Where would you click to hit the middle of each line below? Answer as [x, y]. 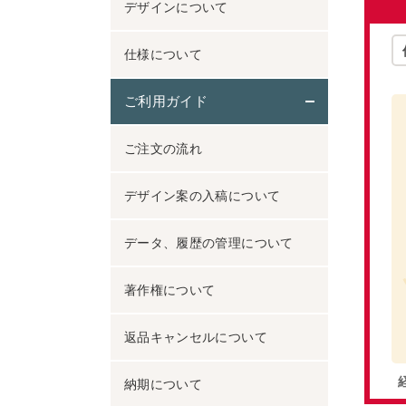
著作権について [170, 290]
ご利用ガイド [166, 101]
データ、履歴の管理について [209, 243]
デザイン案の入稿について [203, 196]
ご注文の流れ [164, 149]
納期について [164, 384]
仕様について [164, 54]
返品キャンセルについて [196, 337]
